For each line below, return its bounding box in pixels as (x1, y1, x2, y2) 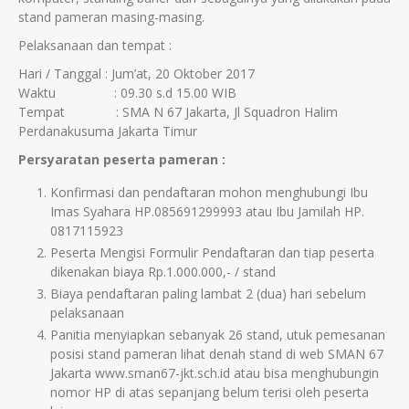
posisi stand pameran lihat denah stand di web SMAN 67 (50, 345, 383, 363)
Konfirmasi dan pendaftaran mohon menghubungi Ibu (50, 184, 368, 202)
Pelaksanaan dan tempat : (18, 37, 172, 55)
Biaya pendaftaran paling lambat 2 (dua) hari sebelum (50, 285, 366, 303)
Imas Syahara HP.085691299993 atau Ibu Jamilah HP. (50, 203, 364, 221)
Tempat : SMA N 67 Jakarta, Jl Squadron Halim (18, 103, 338, 121)
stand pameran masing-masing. (18, 8, 204, 26)
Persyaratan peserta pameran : (18, 151, 229, 169)
